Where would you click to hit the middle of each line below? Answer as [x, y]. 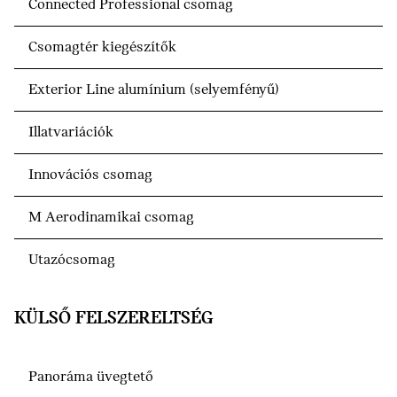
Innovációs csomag [90, 175]
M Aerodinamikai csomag [111, 218]
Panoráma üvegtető [91, 378]
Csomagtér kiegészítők [102, 48]
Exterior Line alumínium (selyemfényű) [154, 90]
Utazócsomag [72, 261]
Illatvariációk [71, 133]
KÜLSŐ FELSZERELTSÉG [114, 319]
